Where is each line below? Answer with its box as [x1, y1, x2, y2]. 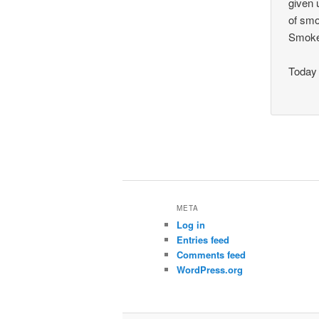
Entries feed [177, 232, 229, 246]
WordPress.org [177, 262, 243, 276]
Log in [177, 217, 205, 231]
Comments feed [177, 247, 246, 261]
